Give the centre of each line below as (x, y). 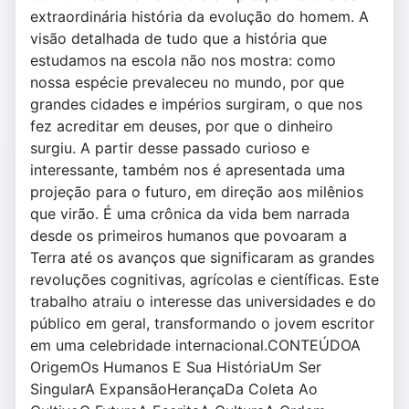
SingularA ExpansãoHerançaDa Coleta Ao (174, 389)
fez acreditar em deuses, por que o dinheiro (182, 126)
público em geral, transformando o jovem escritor (202, 324)
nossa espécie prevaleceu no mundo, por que (187, 83)
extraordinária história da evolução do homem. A (199, 17)
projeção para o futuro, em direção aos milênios (197, 192)
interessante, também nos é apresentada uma (188, 170)
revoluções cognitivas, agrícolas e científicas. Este (204, 280)
